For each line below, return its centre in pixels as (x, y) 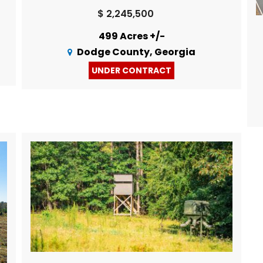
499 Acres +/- (131, 36)
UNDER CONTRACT (131, 70)
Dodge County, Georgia (136, 52)
